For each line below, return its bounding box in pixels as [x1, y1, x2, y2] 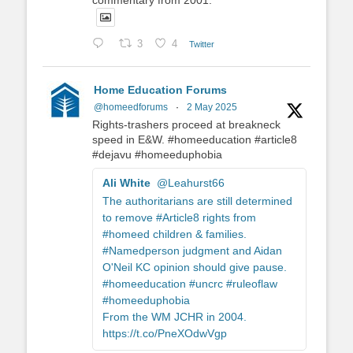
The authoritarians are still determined [102, 195, 292, 208]
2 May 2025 [187, 102, 237, 113]
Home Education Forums [94, 84, 227, 97]
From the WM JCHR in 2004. [102, 310, 247, 324]
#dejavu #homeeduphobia [92, 148, 222, 162]
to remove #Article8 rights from [102, 211, 256, 225]
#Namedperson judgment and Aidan [102, 244, 282, 258]
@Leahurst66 [157, 176, 225, 190]
